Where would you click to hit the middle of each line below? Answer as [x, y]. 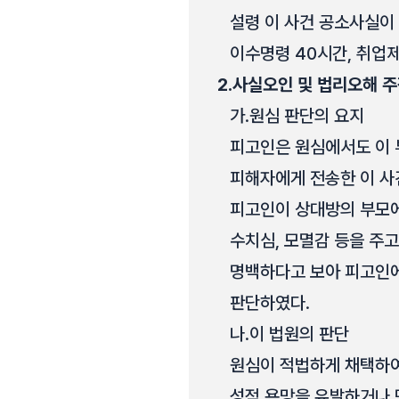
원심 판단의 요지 [307, 116]
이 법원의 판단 [299, 334]
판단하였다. [270, 303]
